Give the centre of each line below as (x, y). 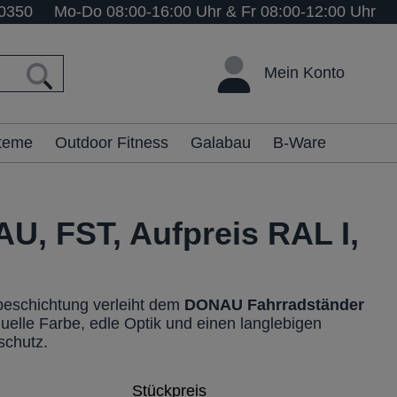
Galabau (221, 143)
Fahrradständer (306, 305)
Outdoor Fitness (112, 143)
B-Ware (300, 143)
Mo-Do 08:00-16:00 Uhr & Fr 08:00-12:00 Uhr (215, 12)
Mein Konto (304, 72)
